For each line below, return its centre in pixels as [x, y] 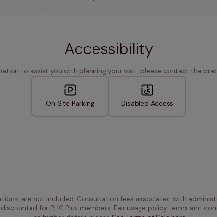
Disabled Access [147, 103]
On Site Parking [70, 103]
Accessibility [108, 49]
